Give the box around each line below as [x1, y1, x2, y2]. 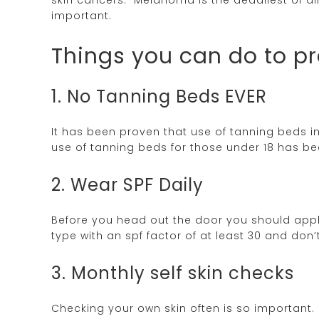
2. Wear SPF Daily [51, 172, 204, 197]
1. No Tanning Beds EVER [51, 84, 267, 108]
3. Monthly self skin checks [51, 261, 294, 285]
